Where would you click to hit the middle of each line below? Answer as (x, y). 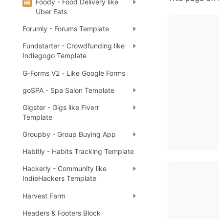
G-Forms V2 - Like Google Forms (74, 73)
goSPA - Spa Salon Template (68, 90)
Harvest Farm (44, 196)
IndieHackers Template (59, 178)
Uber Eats (51, 11)
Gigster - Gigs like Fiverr (61, 107)
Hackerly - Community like (65, 169)
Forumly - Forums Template (66, 29)
